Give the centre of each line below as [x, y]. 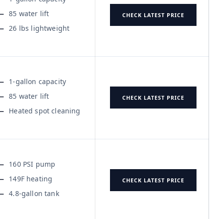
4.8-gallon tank [34, 193]
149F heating [31, 178]
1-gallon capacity [38, 81]
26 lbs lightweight [39, 28]
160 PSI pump [32, 164]
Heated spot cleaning [45, 110]
